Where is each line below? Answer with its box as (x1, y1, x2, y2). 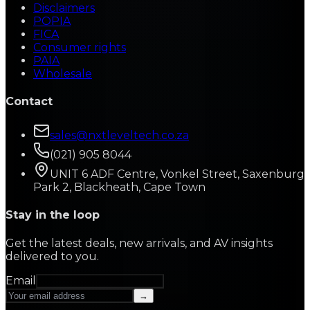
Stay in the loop (6, 208, 100, 222)
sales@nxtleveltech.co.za (50, 129, 189, 143)
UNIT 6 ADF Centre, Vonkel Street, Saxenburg (50, 167, 304, 181)
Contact (6, 94, 53, 108)
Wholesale (33, 66, 92, 80)
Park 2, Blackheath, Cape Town (33, 181, 206, 194)
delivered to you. (6, 249, 99, 263)
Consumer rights (33, 40, 126, 54)
